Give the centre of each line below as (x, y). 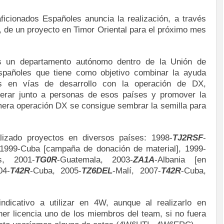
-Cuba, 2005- (56, 171)
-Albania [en (180, 160)
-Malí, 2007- (137, 171)
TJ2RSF (187, 138)
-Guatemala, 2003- (95, 160)
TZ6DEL (97, 171)
